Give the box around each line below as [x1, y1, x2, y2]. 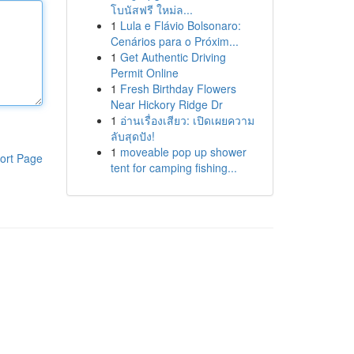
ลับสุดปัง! [110, 128, 155, 144]
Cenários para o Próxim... [110, 33, 239, 49]
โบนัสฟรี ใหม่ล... [110, 2, 193, 17]
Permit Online [110, 65, 179, 81]
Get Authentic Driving [119, 49, 226, 65]
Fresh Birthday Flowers [119, 81, 236, 96]
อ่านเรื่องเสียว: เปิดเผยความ [119, 112, 254, 128]
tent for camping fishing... [110, 160, 237, 175]
